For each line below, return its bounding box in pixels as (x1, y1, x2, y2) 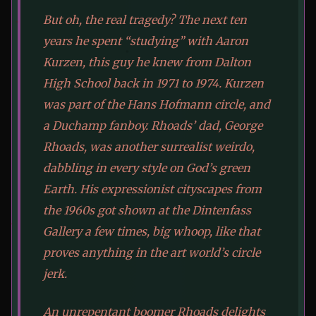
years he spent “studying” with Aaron (43, 34, 248, 49)
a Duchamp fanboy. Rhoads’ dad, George (43, 119, 262, 133)
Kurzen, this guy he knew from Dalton (43, 55, 251, 70)
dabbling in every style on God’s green (43, 161, 250, 176)
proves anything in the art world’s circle (43, 245, 260, 260)
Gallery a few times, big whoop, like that (43, 224, 260, 239)
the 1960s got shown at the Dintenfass (43, 203, 251, 218)
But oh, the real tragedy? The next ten (43, 13, 247, 28)
